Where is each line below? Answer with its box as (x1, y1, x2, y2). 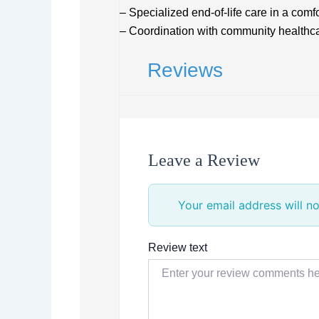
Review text (148, 241, 207, 253)
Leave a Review (148, 150, 260, 169)
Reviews (147, 58, 223, 81)
